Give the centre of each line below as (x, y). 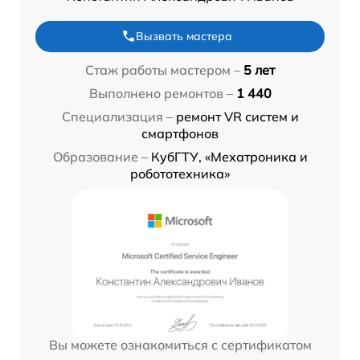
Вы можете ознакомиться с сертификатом (180, 344)
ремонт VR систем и (237, 116)
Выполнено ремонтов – (161, 93)
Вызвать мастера (184, 36)
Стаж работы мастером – (163, 70)
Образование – (100, 156)
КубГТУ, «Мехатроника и (229, 156)
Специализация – (117, 116)
